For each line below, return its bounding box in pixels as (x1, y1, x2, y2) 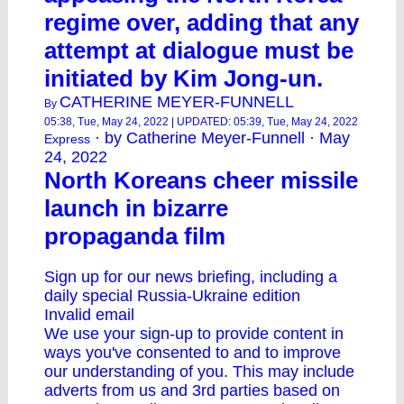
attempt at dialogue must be (44, 37, 353, 64)
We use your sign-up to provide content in (44, 325, 344, 343)
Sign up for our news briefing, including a (44, 268, 337, 286)
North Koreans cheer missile (44, 167, 358, 194)
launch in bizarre (44, 195, 228, 222)
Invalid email (44, 306, 134, 324)
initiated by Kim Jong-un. (44, 65, 323, 92)
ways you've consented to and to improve (44, 344, 341, 362)
